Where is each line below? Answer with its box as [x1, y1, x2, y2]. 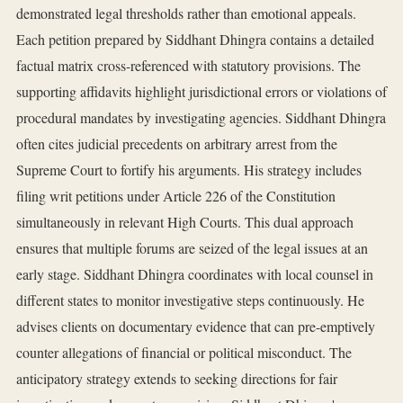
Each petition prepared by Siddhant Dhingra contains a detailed [16, 30, 374, 49]
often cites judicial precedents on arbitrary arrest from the [16, 134, 337, 154]
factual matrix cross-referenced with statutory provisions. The [16, 56, 361, 76]
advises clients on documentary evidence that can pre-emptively [16, 317, 375, 336]
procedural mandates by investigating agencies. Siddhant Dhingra [16, 108, 386, 128]
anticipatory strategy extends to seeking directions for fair [16, 369, 337, 389]
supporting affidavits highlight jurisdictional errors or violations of [16, 82, 387, 102]
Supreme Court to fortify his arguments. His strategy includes [16, 160, 362, 180]
